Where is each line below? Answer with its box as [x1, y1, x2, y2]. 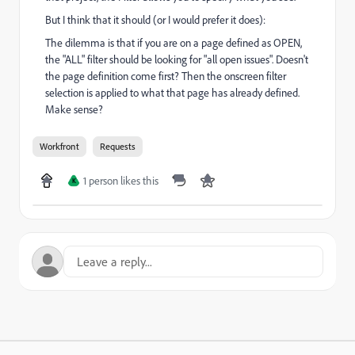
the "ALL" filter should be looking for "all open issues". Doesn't [45, 52, 308, 66]
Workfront [40, 140, 79, 152]
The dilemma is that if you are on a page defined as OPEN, [45, 36, 302, 49]
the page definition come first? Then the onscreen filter [45, 69, 286, 82]
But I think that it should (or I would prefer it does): [45, 13, 265, 26]
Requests [100, 140, 136, 152]
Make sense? [45, 102, 103, 116]
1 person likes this [83, 174, 158, 187]
